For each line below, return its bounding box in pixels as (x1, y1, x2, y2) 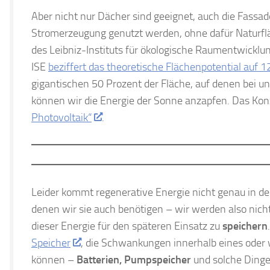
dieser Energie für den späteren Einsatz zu (31, 219, 222, 233)
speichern (222, 219, 268, 233)
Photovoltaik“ (31, 110, 92, 124)
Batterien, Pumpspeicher (77, 253, 191, 266)
